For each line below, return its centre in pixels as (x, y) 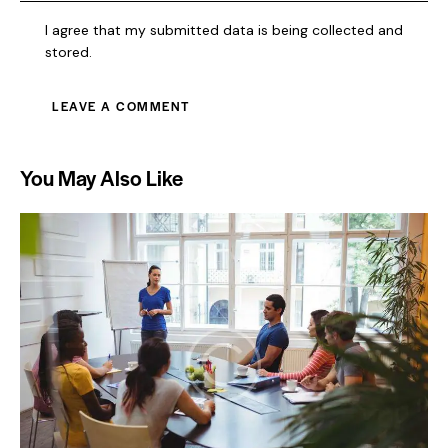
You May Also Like (101, 177)
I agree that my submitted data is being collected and (224, 29)
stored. (69, 51)
